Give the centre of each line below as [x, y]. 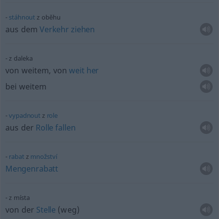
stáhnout [22, 17]
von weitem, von [37, 70]
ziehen [83, 29]
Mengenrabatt [32, 169]
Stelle [46, 210]
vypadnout [25, 115]
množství [44, 156]
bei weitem [26, 87]
